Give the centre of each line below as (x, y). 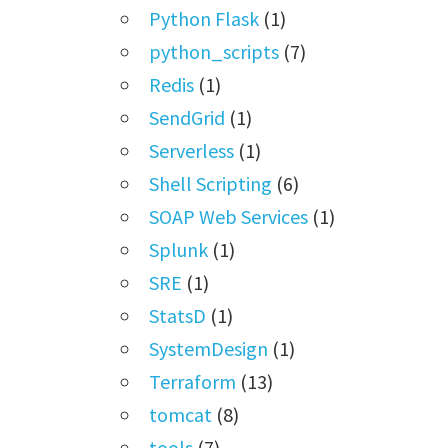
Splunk (179, 249)
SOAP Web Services (229, 216)
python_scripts (214, 51)
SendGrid (187, 117)
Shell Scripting (211, 183)
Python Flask (204, 18)
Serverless (192, 150)
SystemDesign (209, 348)
